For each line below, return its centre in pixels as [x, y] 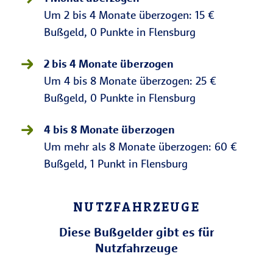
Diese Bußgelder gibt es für [136, 232]
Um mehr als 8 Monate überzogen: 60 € [140, 147]
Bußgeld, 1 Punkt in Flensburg [116, 164]
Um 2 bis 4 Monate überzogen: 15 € [129, 15]
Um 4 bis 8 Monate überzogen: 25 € [130, 81]
